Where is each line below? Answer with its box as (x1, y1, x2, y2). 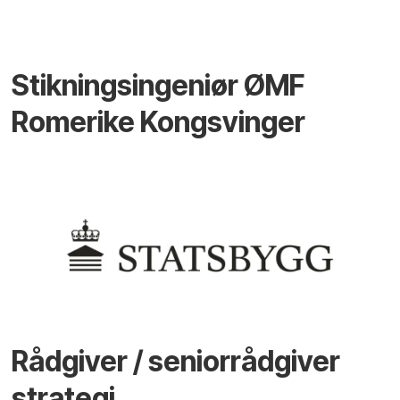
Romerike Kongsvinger (12, 104, 306, 140)
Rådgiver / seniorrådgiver (12, 343, 341, 379)
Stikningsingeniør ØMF (12, 68, 305, 104)
